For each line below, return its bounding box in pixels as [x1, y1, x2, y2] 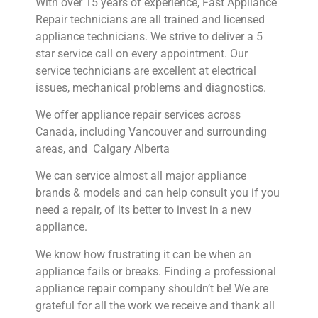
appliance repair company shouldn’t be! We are [35, 281, 268, 295]
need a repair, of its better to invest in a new [35, 203, 251, 217]
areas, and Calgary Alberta [35, 141, 170, 155]
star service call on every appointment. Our [35, 46, 248, 60]
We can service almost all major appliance [35, 169, 246, 183]
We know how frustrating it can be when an [35, 247, 251, 261]
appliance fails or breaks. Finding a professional [35, 264, 276, 278]
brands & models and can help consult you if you [35, 186, 280, 200]
